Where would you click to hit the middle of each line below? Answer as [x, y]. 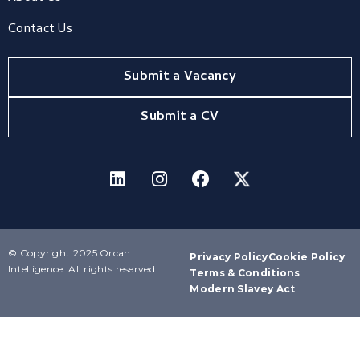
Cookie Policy [307, 257]
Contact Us [40, 30]
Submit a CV [180, 118]
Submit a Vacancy [180, 78]
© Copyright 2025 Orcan [70, 253]
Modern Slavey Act [243, 289]
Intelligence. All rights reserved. [83, 269]
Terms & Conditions [245, 273]
